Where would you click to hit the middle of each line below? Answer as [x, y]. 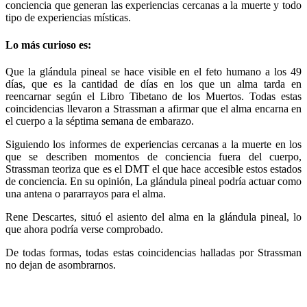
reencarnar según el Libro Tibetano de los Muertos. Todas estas [153, 96]
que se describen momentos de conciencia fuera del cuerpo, [153, 156]
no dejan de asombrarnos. [61, 265]
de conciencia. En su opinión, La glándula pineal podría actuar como [153, 181]
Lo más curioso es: [48, 45]
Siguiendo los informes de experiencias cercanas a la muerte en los [153, 144]
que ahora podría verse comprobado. [84, 229]
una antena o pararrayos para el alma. [86, 193]
